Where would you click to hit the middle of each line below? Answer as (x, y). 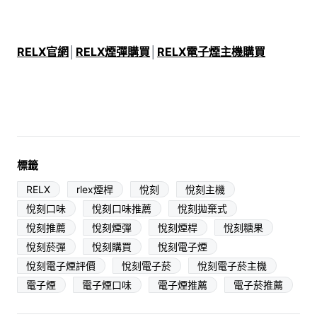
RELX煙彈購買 (113, 51)
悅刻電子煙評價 (60, 265)
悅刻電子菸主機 (232, 265)
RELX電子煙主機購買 (211, 51)
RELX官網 (42, 51)
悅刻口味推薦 (121, 208)
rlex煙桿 (94, 189)
